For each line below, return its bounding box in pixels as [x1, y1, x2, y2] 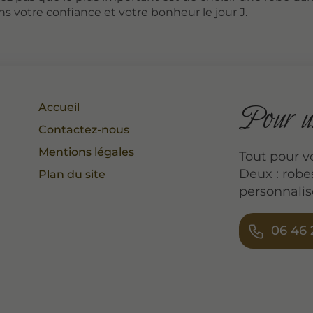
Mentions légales [38, 145, 135, 159]
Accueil [38, 100, 80, 114]
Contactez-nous [38, 122, 130, 136]
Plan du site [38, 167, 106, 181]
